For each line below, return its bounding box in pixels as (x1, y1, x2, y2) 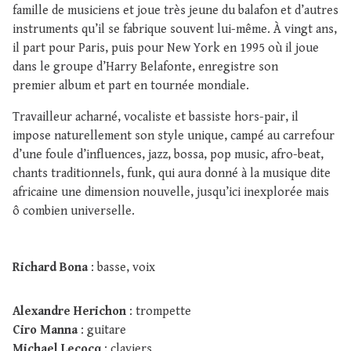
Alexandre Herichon (13, 303, 126, 319)
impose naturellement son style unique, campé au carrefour (13, 128, 335, 143)
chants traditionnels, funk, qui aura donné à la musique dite (13, 165, 331, 181)
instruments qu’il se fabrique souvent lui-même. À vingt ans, (13, 21, 337, 37)
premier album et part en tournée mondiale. (13, 78, 249, 93)
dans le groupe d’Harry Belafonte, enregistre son (13, 59, 278, 74)
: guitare (78, 322, 126, 338)
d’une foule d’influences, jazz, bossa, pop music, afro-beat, (13, 147, 324, 162)
